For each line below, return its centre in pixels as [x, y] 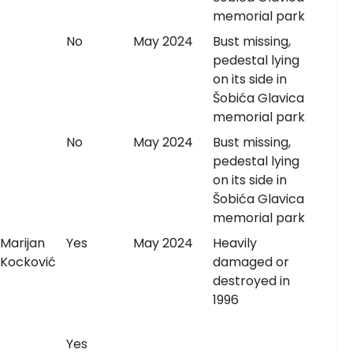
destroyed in [251, 281]
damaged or [251, 262]
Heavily [234, 243]
